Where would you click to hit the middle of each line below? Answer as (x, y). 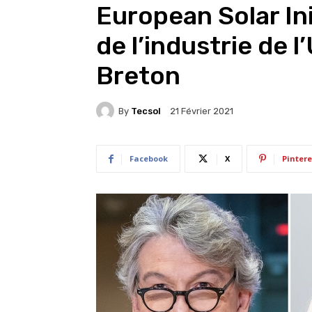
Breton (138, 76)
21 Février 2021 (202, 111)
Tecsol (146, 111)
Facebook (149, 158)
